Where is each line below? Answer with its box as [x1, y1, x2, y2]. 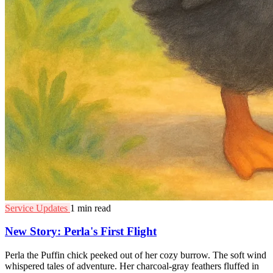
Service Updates [5, 202, 70, 213]
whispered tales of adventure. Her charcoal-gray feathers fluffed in [5, 261, 259, 272]
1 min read [70, 202, 111, 213]
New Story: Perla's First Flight [5, 225, 157, 238]
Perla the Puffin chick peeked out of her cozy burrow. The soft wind [5, 250, 266, 261]
